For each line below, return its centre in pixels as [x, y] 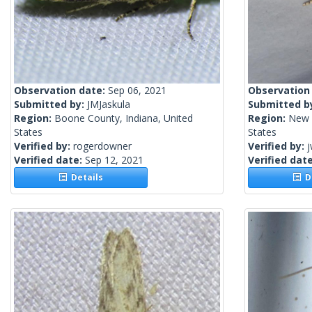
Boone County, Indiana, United [124, 118]
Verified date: [49, 160]
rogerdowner [102, 146]
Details [85, 178]
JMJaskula [109, 104]
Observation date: [61, 91]
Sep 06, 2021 [137, 91]
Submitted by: [50, 104]
